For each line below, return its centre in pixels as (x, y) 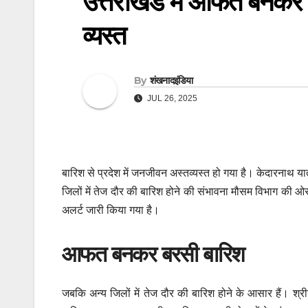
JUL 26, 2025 (171, 99)
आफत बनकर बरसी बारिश (153, 254)
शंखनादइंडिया (171, 81)
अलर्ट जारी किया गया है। (111, 210)
